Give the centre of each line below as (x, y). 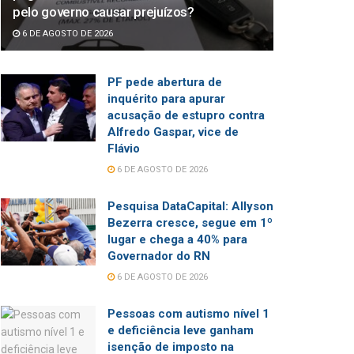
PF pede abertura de (165, 82)
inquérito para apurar (166, 98)
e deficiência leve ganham (181, 330)
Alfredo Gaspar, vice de (173, 132)
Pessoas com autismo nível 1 (188, 313)
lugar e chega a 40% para (177, 239)
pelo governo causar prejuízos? (104, 11)
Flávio (124, 148)
